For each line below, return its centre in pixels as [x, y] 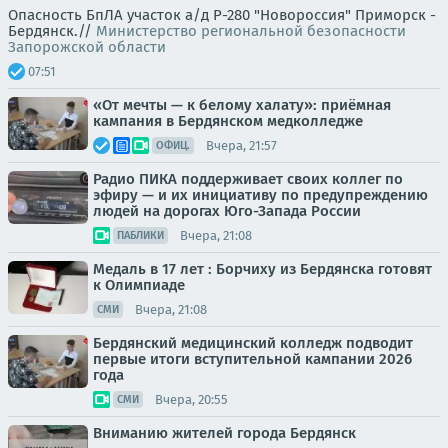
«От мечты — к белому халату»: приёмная [242, 105]
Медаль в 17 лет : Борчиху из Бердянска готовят [262, 269]
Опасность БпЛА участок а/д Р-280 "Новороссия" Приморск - [222, 15]
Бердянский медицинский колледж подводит [253, 343]
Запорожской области [87, 47]
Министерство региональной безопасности [251, 31]
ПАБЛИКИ [140, 235]
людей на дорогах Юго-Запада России [227, 211]
